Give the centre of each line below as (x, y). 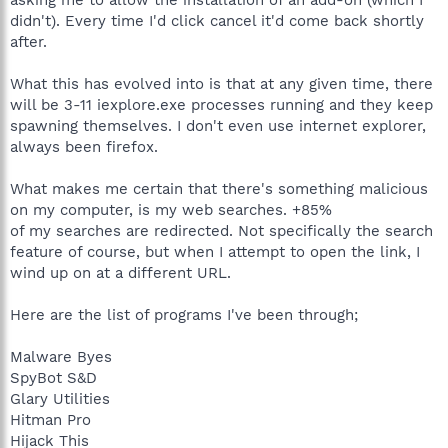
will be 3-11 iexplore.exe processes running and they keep (221, 104)
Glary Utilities (60, 398)
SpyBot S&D (53, 377)
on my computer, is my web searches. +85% (171, 209)
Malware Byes (61, 356)
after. (28, 41)
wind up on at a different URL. (120, 272)
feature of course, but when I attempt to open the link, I (215, 251)
